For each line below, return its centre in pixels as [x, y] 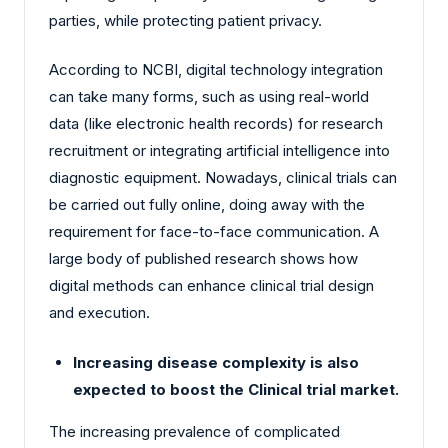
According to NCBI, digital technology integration [216, 70]
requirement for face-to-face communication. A [214, 232]
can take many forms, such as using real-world [209, 97]
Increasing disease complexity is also [216, 362]
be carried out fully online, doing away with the [207, 205]
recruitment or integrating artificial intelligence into [219, 151]
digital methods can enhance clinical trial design [211, 286]
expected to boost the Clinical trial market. [236, 389]
